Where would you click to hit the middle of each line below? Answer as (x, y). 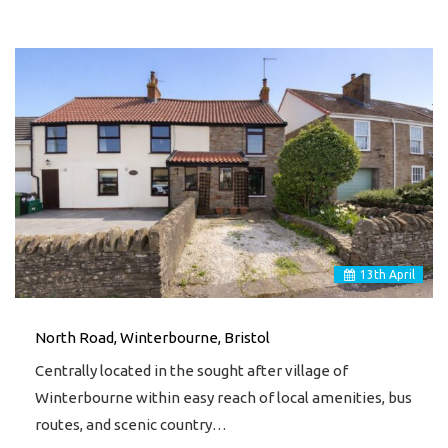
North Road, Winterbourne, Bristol (152, 337)
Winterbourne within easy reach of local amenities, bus (223, 397)
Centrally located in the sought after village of (191, 370)
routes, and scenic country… (131, 424)
